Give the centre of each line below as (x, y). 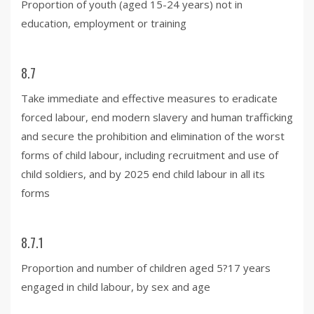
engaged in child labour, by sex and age (116, 286)
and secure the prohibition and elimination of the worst (153, 136)
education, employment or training (104, 23)
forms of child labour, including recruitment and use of (150, 155)
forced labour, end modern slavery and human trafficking (157, 117)
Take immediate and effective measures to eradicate (149, 98)
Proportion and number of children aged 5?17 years (146, 267)
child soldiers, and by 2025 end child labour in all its (143, 173)
